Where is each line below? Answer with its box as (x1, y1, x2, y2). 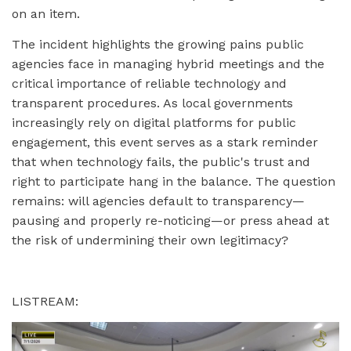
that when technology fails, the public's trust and (12, 154, 310, 170)
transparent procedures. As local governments (12, 96, 293, 111)
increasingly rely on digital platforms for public (12, 115, 296, 131)
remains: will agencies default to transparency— (12, 194, 305, 209)
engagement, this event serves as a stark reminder (12, 135, 318, 150)
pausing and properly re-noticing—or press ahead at (12, 213, 329, 229)
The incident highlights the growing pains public (12, 37, 304, 52)
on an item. (12, 6, 80, 22)
